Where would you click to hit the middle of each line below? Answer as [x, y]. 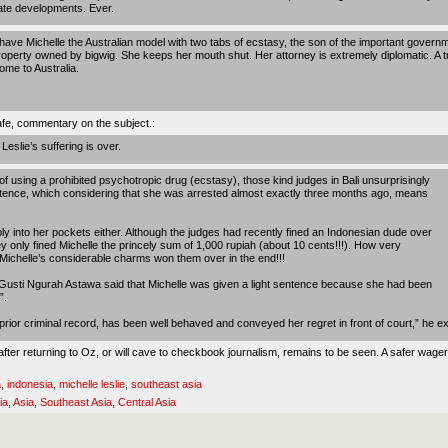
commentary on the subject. [84, 122]
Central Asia [147, 402]
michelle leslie [92, 383]
